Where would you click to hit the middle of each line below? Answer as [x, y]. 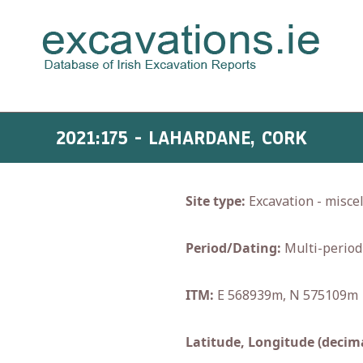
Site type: [216, 201]
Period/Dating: [233, 248]
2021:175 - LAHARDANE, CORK [181, 138]
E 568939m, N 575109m [286, 295]
